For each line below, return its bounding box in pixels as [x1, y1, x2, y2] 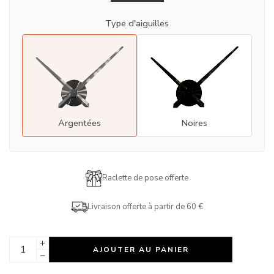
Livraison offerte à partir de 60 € [87, 201, 203, 213]
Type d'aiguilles [105, 17, 169, 29]
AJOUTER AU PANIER [92, 244, 189, 254]
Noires [182, 116, 207, 129]
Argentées [58, 116, 101, 129]
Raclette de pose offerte [102, 172, 188, 184]
